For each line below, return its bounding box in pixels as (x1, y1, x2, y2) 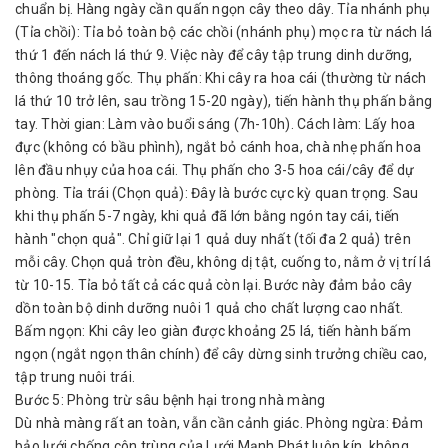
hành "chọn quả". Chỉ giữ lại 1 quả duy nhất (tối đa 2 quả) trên (15, 231, 411, 247)
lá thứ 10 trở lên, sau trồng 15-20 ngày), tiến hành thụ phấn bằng (15, 93, 433, 109)
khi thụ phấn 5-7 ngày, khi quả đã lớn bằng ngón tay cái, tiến (15, 208, 400, 224)
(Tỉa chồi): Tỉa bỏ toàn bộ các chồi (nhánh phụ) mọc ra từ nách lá (15, 24, 433, 40)
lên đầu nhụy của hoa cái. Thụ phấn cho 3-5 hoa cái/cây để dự (15, 162, 414, 178)
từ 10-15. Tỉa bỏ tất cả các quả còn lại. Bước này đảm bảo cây (15, 277, 413, 293)
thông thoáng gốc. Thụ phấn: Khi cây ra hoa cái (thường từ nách (15, 70, 427, 86)
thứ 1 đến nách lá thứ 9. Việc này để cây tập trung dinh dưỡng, (15, 47, 413, 63)
